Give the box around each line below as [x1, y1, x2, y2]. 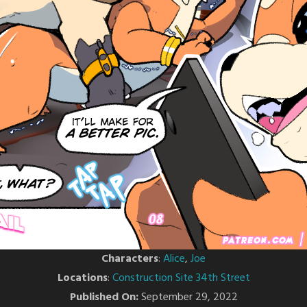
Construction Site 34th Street [112, 269, 250, 287]
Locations [57, 269, 108, 287]
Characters [101, 250, 158, 268]
